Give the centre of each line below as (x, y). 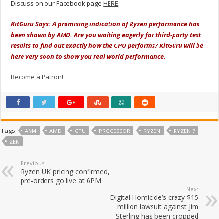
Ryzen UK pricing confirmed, (65, 172)
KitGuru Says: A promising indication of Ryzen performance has (105, 24)
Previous (33, 163)
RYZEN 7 (185, 131)
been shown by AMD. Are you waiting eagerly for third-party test (106, 35)
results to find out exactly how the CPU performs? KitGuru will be (107, 46)
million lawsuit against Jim (158, 207)
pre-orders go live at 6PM (61, 181)
